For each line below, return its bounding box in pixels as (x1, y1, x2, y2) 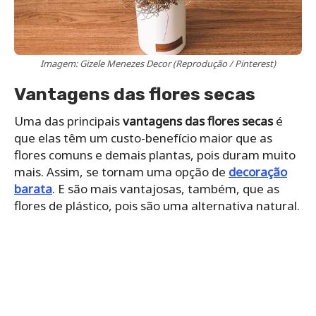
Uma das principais (14, 113, 123, 130)
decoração (229, 164, 287, 181)
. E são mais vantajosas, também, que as (52, 181, 279, 197)
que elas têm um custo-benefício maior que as (14, 130, 272, 147)
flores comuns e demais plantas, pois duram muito (14, 147, 296, 164)
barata (14, 181, 52, 197)
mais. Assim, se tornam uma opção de (14, 164, 229, 181)
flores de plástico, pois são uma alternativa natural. (14, 197, 300, 214)
